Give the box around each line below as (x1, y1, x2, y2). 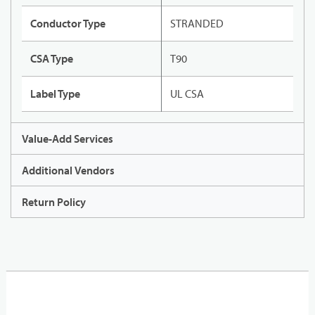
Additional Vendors (22, 163, 115, 178)
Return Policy (22, 195, 86, 210)
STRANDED (170, 16, 224, 31)
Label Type (30, 86, 80, 101)
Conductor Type (30, 16, 105, 31)
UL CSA (170, 86, 204, 101)
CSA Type (30, 51, 73, 66)
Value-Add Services (22, 131, 113, 146)
